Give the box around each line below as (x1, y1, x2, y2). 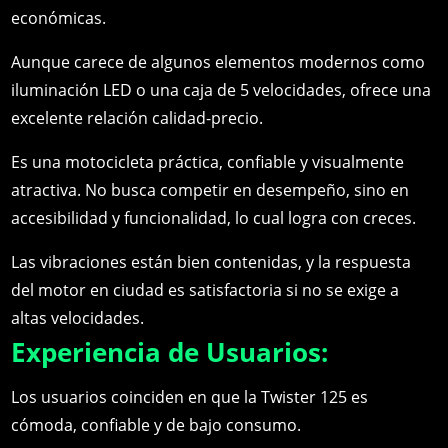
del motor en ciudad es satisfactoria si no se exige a (11, 279, 400, 302)
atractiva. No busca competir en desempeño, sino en (11, 179, 410, 202)
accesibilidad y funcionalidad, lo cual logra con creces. (11, 207, 417, 230)
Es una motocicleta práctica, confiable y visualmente (11, 151, 405, 174)
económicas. (11, 7, 107, 30)
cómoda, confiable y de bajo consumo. (11, 414, 302, 437)
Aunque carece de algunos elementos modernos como (11, 51, 426, 74)
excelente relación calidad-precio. (11, 107, 264, 130)
